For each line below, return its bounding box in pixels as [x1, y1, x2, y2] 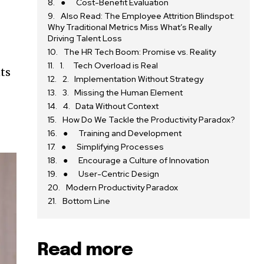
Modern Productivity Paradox [66, 182, 179, 193]
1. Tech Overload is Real [60, 60, 159, 71]
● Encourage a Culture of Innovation [63, 155, 210, 166]
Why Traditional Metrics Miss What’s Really [48, 22, 212, 33]
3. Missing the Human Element [62, 87, 183, 98]
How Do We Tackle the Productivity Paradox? [62, 114, 236, 126]
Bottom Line [62, 196, 111, 207]
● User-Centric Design [63, 169, 160, 180]
